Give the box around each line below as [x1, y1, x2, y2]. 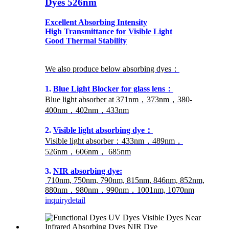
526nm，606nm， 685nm [45, 147, 131, 156]
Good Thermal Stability [45, 36, 127, 45]
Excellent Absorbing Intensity [45, 17, 147, 27]
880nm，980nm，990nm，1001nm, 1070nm [45, 185, 194, 194]
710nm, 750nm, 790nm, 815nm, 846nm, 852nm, [47, 175, 204, 185]
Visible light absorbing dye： [53, 125, 153, 134]
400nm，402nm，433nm [45, 105, 129, 114]
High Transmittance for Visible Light [45, 27, 172, 36]
